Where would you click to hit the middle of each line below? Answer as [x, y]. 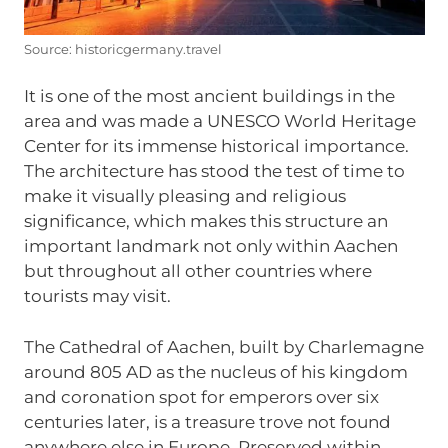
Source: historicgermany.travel [122, 49]
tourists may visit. [97, 296]
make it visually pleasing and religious [184, 196]
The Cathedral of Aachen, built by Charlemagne [223, 346]
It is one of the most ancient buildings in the [209, 96]
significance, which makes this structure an [205, 221]
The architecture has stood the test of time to [214, 171]
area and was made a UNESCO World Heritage [219, 121]
